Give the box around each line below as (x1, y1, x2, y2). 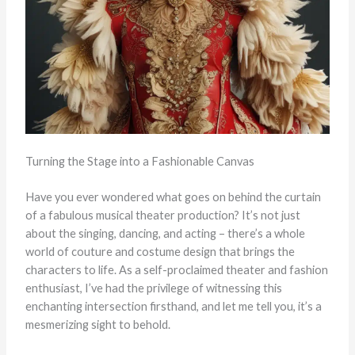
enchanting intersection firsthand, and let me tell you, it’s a (25, 300, 322, 314)
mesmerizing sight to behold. (25, 318, 170, 332)
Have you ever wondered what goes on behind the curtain (25, 190, 321, 204)
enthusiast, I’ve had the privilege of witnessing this (25, 281, 282, 296)
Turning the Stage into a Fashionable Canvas (25, 155, 254, 169)
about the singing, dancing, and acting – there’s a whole (25, 227, 305, 241)
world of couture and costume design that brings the (25, 245, 295, 259)
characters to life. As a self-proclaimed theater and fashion (25, 263, 328, 277)
